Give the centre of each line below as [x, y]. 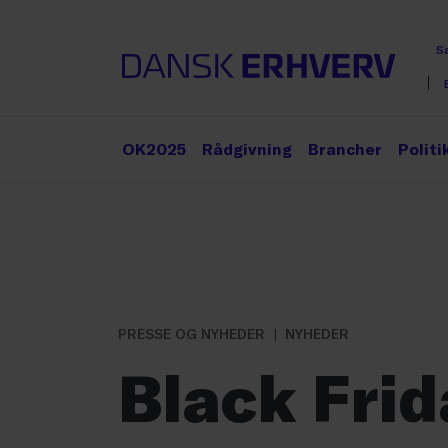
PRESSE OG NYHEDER [191, 333]
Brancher [345, 148]
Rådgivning [247, 148]
